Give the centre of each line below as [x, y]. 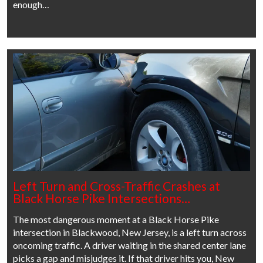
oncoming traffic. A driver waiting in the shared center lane [129, 245]
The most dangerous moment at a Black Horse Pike [116, 220]
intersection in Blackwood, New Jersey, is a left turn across [130, 232]
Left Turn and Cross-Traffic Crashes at [117, 186]
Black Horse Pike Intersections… [102, 198]
